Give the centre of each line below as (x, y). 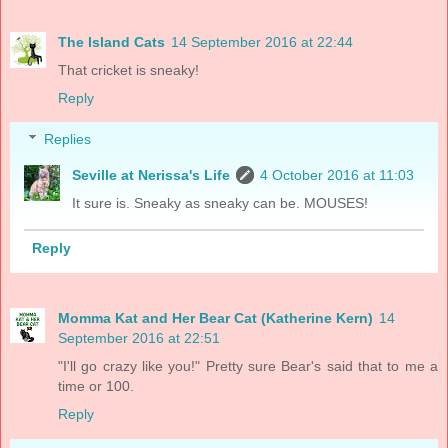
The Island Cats (111, 41)
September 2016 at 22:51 (139, 338)
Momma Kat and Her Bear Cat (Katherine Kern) (215, 318)
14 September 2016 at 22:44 (262, 41)
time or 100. (96, 386)
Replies (68, 139)
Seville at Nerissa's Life (151, 175)
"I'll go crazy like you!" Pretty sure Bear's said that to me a (248, 366)
